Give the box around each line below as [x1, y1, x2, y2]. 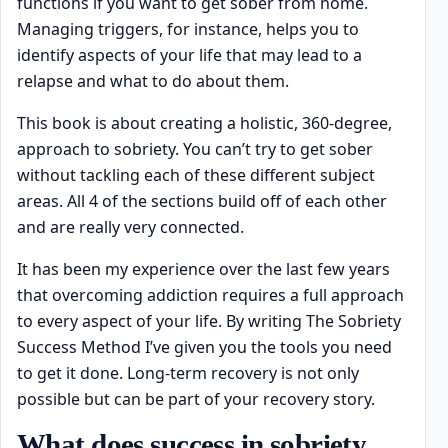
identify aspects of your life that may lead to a [17, 43, 362, 66]
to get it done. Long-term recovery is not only [17, 361, 359, 384]
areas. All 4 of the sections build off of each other [17, 189, 387, 212]
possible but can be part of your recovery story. [17, 387, 375, 410]
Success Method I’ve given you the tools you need [17, 335, 392, 358]
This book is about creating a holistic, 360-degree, [17, 111, 392, 134]
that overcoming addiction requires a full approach [17, 283, 404, 306]
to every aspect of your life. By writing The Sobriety [17, 309, 401, 332]
